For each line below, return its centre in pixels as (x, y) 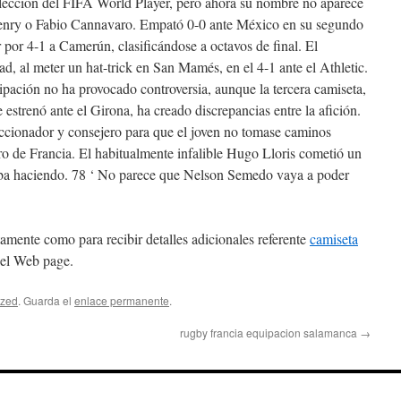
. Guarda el (46, 300)
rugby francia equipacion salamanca (270, 333)
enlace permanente (122, 300)
